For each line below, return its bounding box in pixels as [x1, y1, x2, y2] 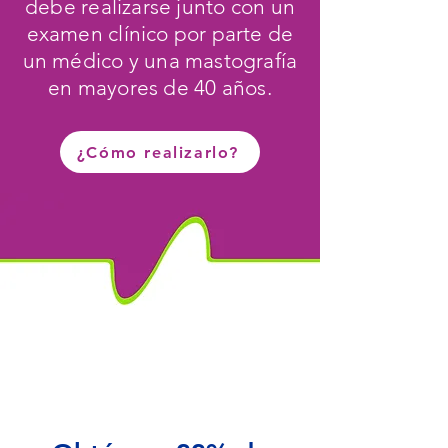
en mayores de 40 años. [48, 75, 272, 100]
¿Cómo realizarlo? [76, 142, 240, 162]
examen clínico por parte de [26, 21, 294, 46]
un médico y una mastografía [22, 48, 298, 73]
